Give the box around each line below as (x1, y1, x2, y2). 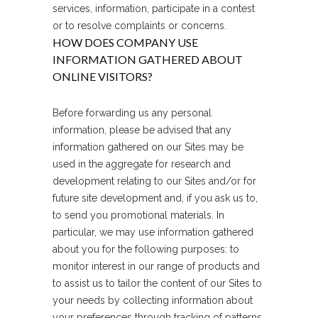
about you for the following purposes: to (53, 243, 239, 255)
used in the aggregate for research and (53, 158, 231, 170)
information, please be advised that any (53, 124, 231, 136)
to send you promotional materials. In (53, 209, 224, 221)
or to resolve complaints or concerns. (53, 20, 226, 31)
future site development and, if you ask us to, (53, 192, 258, 204)
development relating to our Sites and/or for (53, 175, 256, 187)
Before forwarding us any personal (53, 107, 212, 119)
